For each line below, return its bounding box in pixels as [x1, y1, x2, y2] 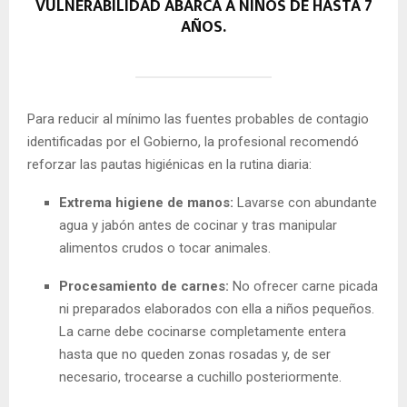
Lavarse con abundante [233, 194, 377, 211]
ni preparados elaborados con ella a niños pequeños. [59, 300, 374, 317]
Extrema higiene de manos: [59, 194, 233, 211]
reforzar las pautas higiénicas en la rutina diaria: [27, 155, 312, 173]
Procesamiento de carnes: [59, 277, 229, 294]
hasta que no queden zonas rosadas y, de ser [59, 345, 331, 362]
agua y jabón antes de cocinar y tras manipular [59, 216, 337, 233]
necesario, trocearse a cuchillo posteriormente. [59, 368, 342, 385]
